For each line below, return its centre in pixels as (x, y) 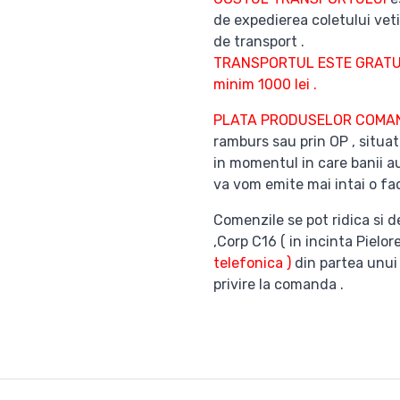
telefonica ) (252, 263)
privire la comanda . (279, 284)
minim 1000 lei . (267, 84)
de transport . (259, 42)
